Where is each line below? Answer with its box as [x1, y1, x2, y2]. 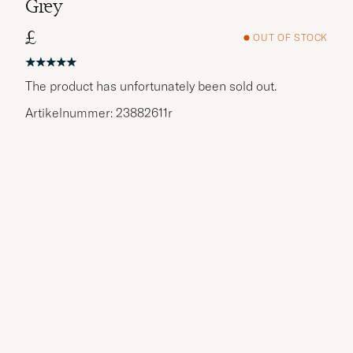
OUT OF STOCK [253, 32, 328, 44]
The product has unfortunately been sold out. [25, 77, 277, 94]
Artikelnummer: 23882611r [25, 104, 173, 121]
